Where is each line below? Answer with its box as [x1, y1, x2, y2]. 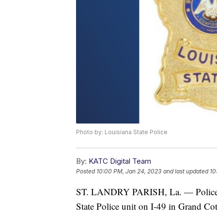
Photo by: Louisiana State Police [76, 128, 168, 136]
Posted [76, 168, 96, 175]
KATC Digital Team [89, 156, 151, 166]
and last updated [163, 168, 208, 175]
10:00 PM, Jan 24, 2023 [96, 168, 161, 175]
